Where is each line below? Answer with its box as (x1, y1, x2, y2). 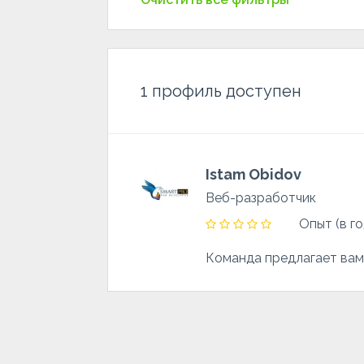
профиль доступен (148, 81, 301, 101)
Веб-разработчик (206, 190, 316, 206)
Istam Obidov (206, 166, 301, 183)
